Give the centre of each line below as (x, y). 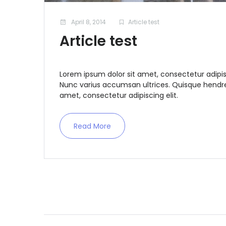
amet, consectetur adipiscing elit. (119, 96)
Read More (92, 126)
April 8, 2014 (88, 22)
